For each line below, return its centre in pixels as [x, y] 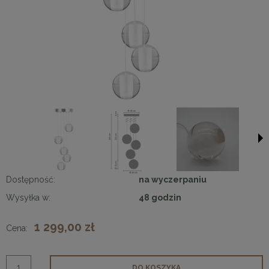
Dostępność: [31, 179]
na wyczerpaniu [173, 179]
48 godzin [160, 197]
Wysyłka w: [28, 197]
